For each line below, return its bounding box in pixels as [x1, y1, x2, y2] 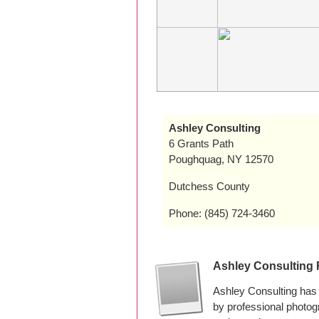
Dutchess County [169, 180, 250, 192]
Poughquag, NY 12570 [169, 153, 273, 165]
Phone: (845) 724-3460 [169, 207, 275, 219]
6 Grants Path [169, 137, 234, 150]
